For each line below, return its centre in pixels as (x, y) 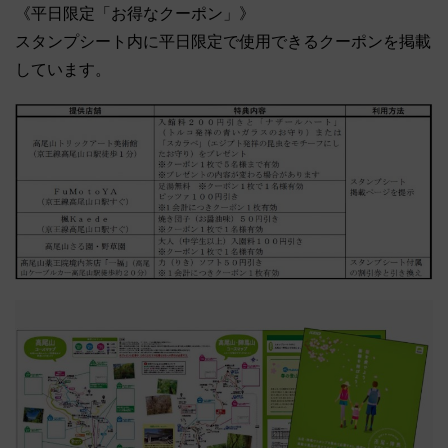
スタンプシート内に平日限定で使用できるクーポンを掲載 (223, 41)
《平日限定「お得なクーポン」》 (135, 13)
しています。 (63, 69)
